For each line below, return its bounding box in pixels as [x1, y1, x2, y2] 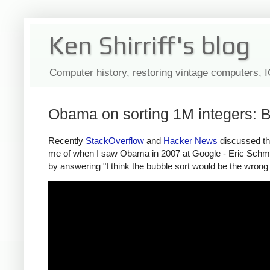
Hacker [163, 135, 192, 146]
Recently [48, 135, 86, 146]
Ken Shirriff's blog [48, 31, 250, 60]
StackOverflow [86, 135, 144, 146]
